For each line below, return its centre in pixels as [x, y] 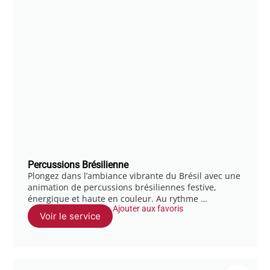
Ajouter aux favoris [148, 209]
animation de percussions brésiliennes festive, [122, 187]
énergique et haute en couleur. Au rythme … [118, 199]
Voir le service [71, 216]
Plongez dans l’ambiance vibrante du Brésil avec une [134, 176]
